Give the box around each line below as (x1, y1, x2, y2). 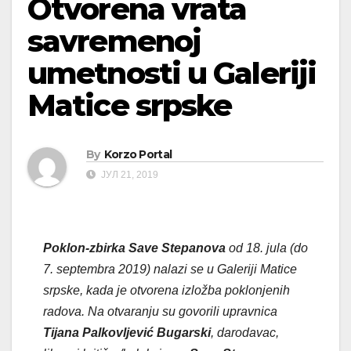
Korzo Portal (103, 147, 172, 161)
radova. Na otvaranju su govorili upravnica (43, 304, 277, 318)
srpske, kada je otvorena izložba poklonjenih (43, 283, 290, 297)
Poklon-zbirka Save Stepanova (43, 241, 226, 255)
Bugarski (157, 325, 211, 339)
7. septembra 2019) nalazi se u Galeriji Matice (43, 262, 297, 276)
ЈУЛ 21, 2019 (99, 168, 158, 180)
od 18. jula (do (226, 241, 308, 255)
